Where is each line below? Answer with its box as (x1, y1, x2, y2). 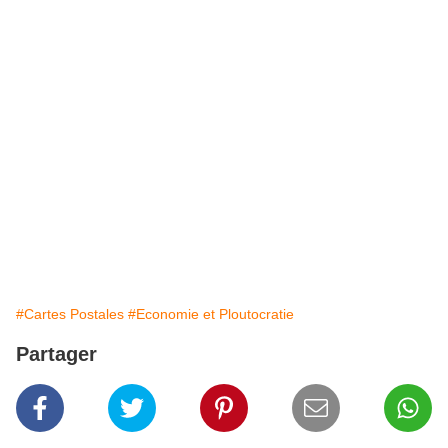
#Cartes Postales (16, 306, 124, 323)
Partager (16, 343, 97, 366)
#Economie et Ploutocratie (128, 306, 294, 323)
